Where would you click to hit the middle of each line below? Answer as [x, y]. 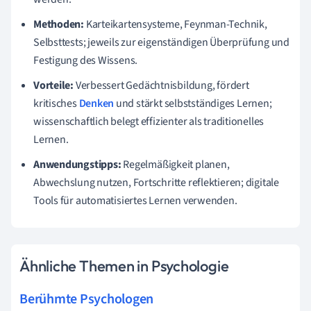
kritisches [56, 103]
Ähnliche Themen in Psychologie [124, 266]
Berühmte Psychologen [87, 299]
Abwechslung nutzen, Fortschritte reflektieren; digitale [156, 182]
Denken [96, 103]
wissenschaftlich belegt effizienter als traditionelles [149, 121]
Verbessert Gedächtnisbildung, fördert [161, 85]
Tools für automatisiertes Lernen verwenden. [135, 200]
